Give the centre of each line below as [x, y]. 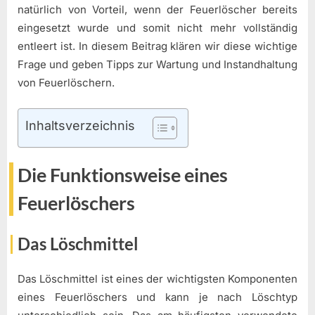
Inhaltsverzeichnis [80, 125]
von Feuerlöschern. [66, 83]
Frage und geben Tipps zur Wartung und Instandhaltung [157, 65]
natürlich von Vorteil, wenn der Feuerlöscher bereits [157, 10]
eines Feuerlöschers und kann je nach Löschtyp [157, 297]
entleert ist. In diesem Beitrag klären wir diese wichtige [157, 46]
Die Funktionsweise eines [123, 175]
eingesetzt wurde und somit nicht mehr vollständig [157, 28]
